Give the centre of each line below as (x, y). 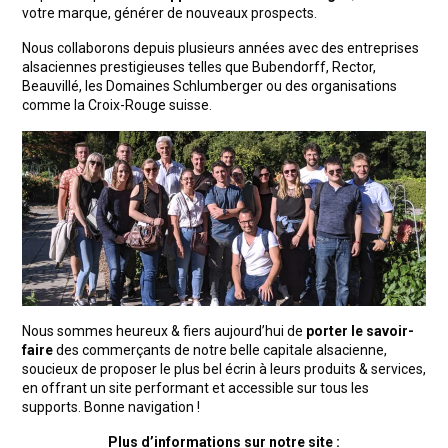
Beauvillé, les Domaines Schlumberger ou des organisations (209, 86)
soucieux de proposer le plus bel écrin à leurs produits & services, (224, 368)
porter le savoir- (360, 330)
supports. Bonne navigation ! (111, 406)
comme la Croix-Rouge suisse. (117, 105)
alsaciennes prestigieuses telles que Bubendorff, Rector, (199, 67)
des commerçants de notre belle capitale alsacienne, (220, 349)
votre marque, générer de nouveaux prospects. (169, 13)
